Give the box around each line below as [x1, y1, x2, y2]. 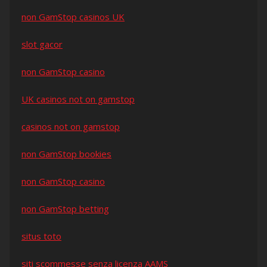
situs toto [21, 230, 61, 243]
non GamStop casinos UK [21, 11, 125, 23]
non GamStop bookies [21, 148, 111, 160]
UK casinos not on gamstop [21, 93, 135, 105]
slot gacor [21, 38, 63, 51]
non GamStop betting [21, 203, 109, 215]
